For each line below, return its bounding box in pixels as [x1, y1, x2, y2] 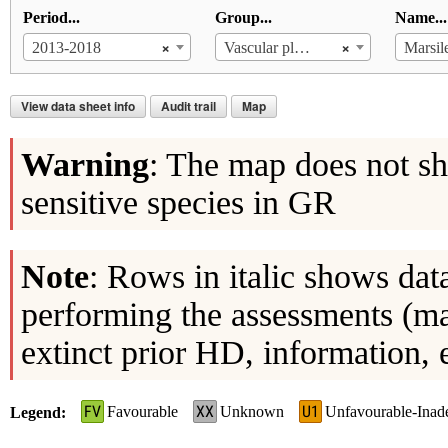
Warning [20, 146, 149, 184]
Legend [9, 404, 61, 422]
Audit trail [160, 97, 216, 116]
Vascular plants [293, 39, 310, 57]
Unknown [219, 403, 284, 421]
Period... [22, 9, 80, 27]
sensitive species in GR [20, 184, 336, 222]
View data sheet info [20, 97, 135, 116]
